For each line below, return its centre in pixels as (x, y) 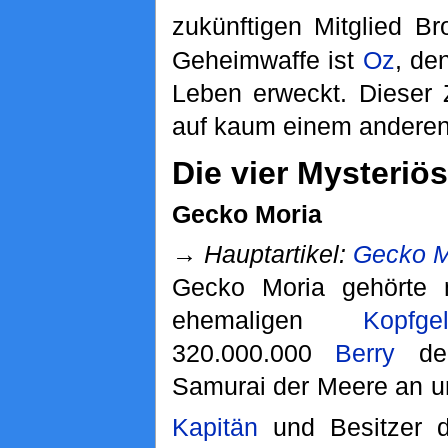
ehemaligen (267, 319)
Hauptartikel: (278, 253)
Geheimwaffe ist (267, 59)
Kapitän (214, 426)
